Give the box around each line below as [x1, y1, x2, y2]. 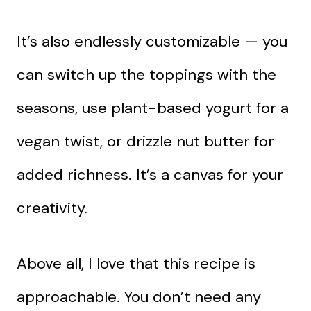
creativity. [17, 197, 87, 218]
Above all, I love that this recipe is [17, 253, 255, 274]
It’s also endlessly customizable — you [17, 31, 287, 51]
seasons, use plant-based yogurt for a [17, 97, 289, 118]
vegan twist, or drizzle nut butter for [17, 131, 274, 151]
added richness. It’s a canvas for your [17, 164, 283, 185]
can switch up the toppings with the [17, 64, 276, 85]
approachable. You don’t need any [17, 286, 261, 307]
